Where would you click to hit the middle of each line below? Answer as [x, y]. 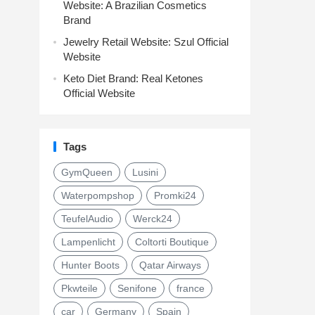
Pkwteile [79, 288]
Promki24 [175, 195]
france [191, 288]
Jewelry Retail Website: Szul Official [146, 42]
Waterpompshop [98, 195]
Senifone [137, 288]
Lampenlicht [88, 242]
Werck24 [153, 219]
